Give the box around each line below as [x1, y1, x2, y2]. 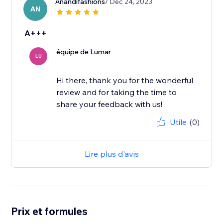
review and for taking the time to [56, 87, 177, 98]
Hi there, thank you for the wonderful [56, 75, 194, 86]
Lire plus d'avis [84, 149, 139, 159]
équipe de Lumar [56, 47, 111, 57]
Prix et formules [11, 205, 88, 218]
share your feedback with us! [56, 99, 163, 110]
